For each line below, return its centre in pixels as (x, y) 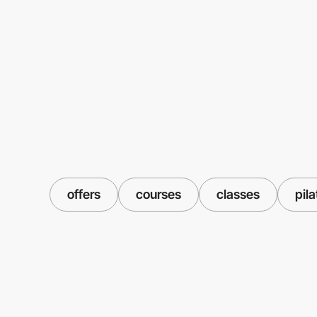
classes (238, 194)
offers (84, 194)
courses (158, 194)
